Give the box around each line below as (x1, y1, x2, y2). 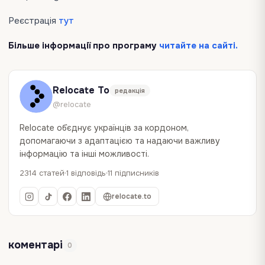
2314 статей (20, 168, 64, 178)
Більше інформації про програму (8, 40, 159, 51)
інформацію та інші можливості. (20, 148, 149, 159)
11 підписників (108, 168, 159, 178)
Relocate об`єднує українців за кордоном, (20, 122, 189, 133)
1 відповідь (66, 168, 106, 178)
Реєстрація (8, 15, 56, 27)
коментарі (8, 238, 63, 251)
